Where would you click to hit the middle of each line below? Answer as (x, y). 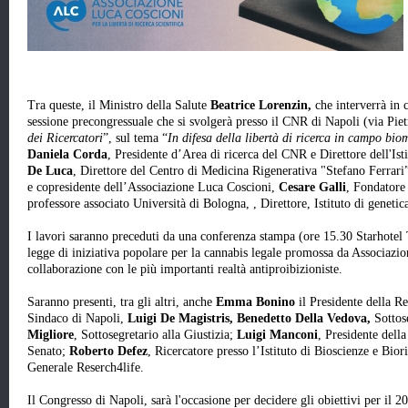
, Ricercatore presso (198, 352)
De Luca (50, 171)
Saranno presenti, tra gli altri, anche (122, 302)
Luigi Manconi (277, 335)
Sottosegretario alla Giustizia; (159, 335)
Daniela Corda (67, 155)
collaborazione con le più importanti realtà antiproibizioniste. (185, 270)
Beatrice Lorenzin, (263, 106)
